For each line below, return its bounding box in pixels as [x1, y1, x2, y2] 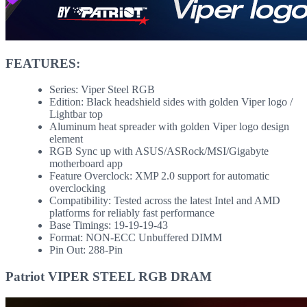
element [49, 133, 83, 145]
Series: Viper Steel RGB [49, 84, 155, 96]
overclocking [49, 182, 106, 195]
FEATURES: [5, 56, 80, 71]
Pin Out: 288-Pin [49, 244, 123, 256]
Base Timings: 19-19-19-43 [49, 219, 168, 232]
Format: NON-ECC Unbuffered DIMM [49, 232, 222, 244]
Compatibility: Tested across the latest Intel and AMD [49, 195, 280, 207]
